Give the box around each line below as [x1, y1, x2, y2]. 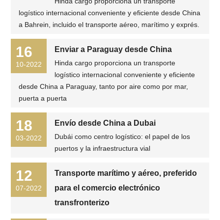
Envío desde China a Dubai [55, 119, 156, 127]
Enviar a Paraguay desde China [55, 45, 172, 54]
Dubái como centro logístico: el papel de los [55, 133, 191, 140]
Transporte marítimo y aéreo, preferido [55, 169, 197, 177]
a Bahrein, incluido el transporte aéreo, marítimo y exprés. [19, 21, 200, 28]
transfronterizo [55, 198, 110, 207]
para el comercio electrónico [55, 184, 161, 192]
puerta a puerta [19, 94, 67, 102]
